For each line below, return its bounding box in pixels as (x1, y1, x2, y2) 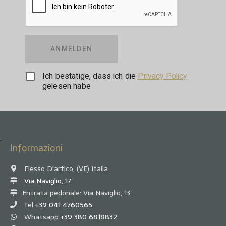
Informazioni (10, 140, 63, 155)
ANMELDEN (50, 45, 92, 53)
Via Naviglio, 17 (24, 175, 71, 186)
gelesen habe (42, 81, 91, 91)
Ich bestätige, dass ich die (42, 71, 138, 81)
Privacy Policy (138, 71, 187, 81)
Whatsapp (22, 211, 61, 222)
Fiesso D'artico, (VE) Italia (22, 162, 108, 174)
